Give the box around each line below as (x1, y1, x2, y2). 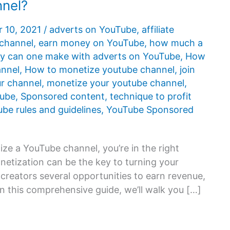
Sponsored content (21, 91, 105, 102)
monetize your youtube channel (47, 78, 184, 89)
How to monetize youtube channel (25, 64, 175, 75)
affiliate (142, 24, 174, 35)
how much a (149, 37, 203, 49)
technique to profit (110, 91, 191, 102)
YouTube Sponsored (106, 104, 194, 116)
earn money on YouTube (39, 37, 144, 49)
